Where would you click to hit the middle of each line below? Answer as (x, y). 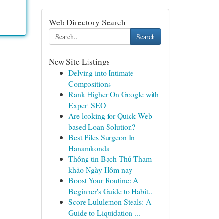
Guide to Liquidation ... (104, 212)
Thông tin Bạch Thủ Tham (110, 159)
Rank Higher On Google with (113, 94)
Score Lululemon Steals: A (109, 202)
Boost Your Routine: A (103, 180)
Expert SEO (87, 105)
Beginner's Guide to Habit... (111, 191)
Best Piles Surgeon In (101, 137)
